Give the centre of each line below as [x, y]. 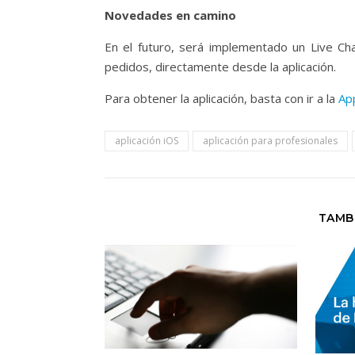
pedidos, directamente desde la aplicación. [220, 67]
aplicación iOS [147, 141]
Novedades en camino [170, 15]
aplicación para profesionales [270, 141]
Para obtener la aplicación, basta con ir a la [221, 98]
